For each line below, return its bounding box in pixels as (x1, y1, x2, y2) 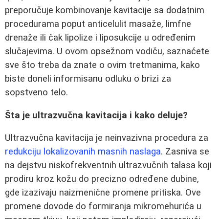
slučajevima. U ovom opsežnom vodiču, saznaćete (5, 46, 209, 57)
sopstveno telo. (5, 87, 68, 98)
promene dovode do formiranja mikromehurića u (5, 201, 201, 212)
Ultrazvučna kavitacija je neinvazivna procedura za (5, 132, 208, 144)
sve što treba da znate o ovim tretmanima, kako (5, 60, 200, 71)
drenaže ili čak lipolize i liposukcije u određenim (5, 32, 196, 44)
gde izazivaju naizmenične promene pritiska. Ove (5, 187, 201, 198)
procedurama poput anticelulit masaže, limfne (5, 19, 191, 30)
